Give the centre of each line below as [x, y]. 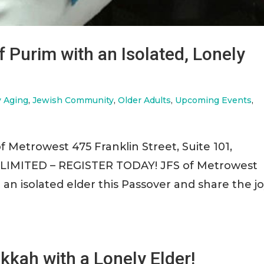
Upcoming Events [214, 100]
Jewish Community [73, 100]
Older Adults [145, 100]
